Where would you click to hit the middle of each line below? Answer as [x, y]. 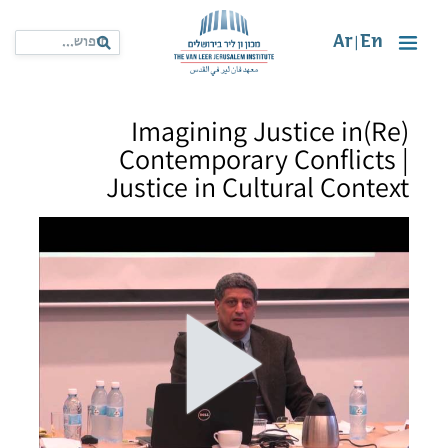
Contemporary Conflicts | [264, 158]
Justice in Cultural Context [257, 186]
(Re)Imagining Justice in [247, 130]
